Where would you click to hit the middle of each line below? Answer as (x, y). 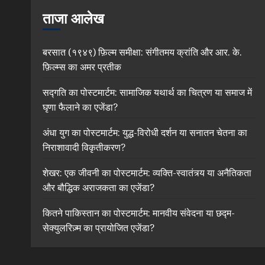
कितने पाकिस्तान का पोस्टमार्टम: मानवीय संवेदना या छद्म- (139, 213)
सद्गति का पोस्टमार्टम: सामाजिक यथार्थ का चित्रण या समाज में (147, 92)
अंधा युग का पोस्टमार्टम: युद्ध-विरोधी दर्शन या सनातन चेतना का (145, 132)
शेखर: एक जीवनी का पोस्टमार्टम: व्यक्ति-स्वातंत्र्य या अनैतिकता (147, 173)
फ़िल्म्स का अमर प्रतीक (82, 67)
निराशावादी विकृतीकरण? (84, 147)
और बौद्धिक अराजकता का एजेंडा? (98, 188)
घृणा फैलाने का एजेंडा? (80, 107)
